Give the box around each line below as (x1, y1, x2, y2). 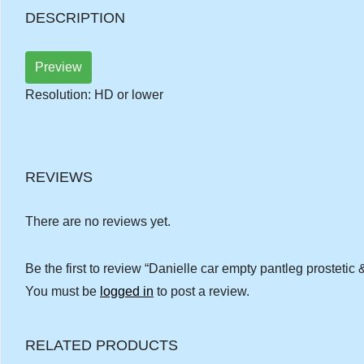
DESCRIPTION (25, 9, 125, 26)
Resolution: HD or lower (25, 87, 163, 102)
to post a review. (154, 284, 249, 298)
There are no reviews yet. (25, 214, 171, 228)
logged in (100, 284, 154, 298)
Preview (35, 59, 82, 74)
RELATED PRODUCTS (25, 336, 178, 353)
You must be (25, 284, 100, 298)
